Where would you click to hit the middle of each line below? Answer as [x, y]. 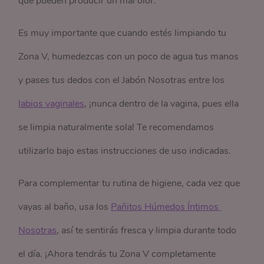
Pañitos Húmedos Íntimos [165, 207]
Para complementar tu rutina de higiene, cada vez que [129, 183]
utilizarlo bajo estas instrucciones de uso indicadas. [125, 151]
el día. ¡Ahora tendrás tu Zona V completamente [117, 254]
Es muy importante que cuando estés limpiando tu [123, 33]
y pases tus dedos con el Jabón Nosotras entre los [122, 80]
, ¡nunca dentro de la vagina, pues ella [162, 104]
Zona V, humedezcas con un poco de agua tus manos [129, 57]
